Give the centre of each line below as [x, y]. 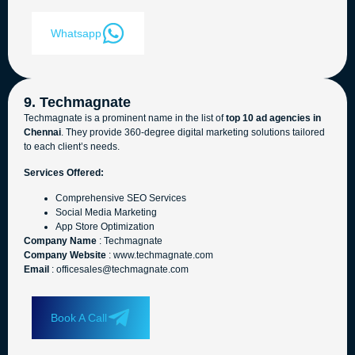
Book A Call [79, 317]
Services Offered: [64, 172]
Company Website [65, 256]
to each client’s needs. [72, 147]
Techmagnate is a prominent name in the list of [125, 118]
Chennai [42, 133]
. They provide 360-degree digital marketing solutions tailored [193, 133]
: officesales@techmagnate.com [119, 270]
